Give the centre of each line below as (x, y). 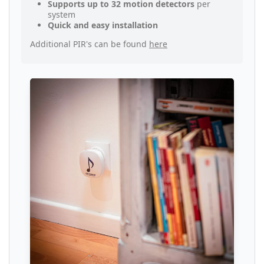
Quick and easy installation (103, 25)
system (62, 15)
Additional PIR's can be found (90, 44)
